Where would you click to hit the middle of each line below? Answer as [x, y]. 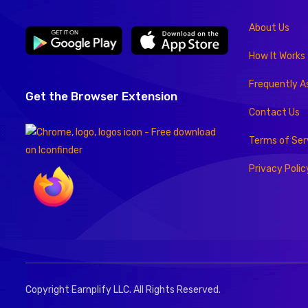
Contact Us [274, 112]
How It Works [277, 56]
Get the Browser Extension [101, 96]
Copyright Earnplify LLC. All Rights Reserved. [123, 290]
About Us [269, 27]
